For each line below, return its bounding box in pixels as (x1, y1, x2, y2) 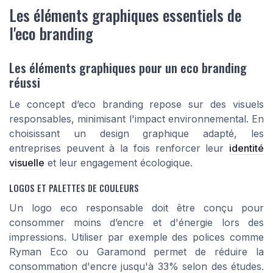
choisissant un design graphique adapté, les (9, 127, 264, 140)
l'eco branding (9, 21, 93, 45)
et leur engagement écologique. (44, 156, 193, 169)
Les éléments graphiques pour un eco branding (9, 57, 247, 77)
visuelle (9, 156, 44, 169)
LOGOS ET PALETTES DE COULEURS (9, 182, 139, 195)
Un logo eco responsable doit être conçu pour (9, 202, 264, 214)
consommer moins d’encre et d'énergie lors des (9, 216, 264, 229)
